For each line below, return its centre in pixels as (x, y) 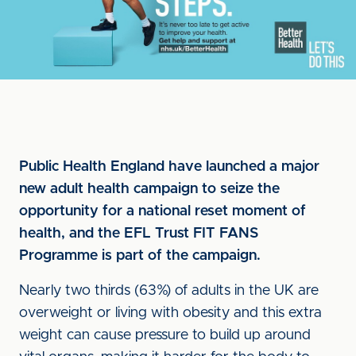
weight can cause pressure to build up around (165, 335)
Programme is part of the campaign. (140, 256)
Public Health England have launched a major (169, 167)
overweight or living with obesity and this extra (170, 313)
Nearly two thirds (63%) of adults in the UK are (169, 291)
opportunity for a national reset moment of (163, 211)
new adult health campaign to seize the (149, 189)
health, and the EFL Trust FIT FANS (139, 234)
